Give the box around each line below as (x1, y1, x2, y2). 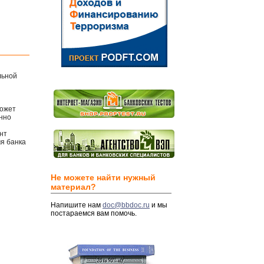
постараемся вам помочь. (51, 209, 137, 217)
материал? (51, 182, 96, 192)
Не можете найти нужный (51, 173, 156, 182)
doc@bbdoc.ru (103, 201, 150, 209)
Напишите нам (51, 201, 103, 209)
